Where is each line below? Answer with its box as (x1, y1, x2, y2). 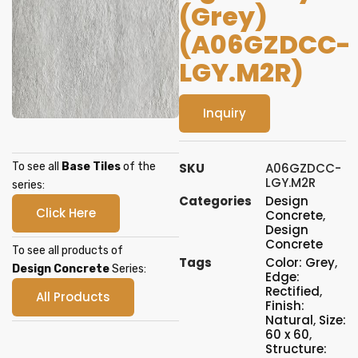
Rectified (265, 283, 320, 300)
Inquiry (203, 105, 246, 121)
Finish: (265, 297, 304, 314)
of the (121, 160, 156, 173)
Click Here (36, 205, 96, 221)
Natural (265, 312, 313, 328)
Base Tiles (62, 160, 121, 173)
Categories (179, 193, 252, 209)
